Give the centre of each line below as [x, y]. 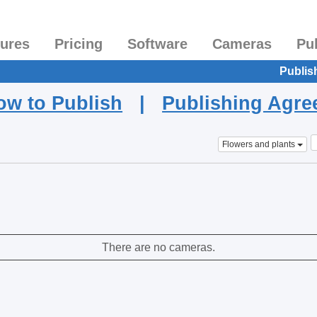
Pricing [79, 44]
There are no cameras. [158, 248]
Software [157, 44]
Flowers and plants [258, 144]
